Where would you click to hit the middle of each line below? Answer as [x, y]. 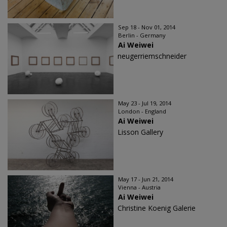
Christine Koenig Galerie [157, 208]
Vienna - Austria [139, 187]
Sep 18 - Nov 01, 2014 [147, 27]
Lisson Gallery [140, 132]
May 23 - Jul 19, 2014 [145, 103]
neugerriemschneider [152, 56]
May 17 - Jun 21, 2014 [146, 179]
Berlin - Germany [142, 35]
